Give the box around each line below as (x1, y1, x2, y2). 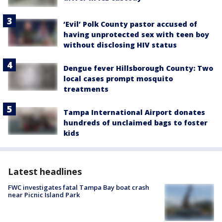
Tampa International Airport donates (63, 107, 205, 117)
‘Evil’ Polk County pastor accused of (63, 19, 197, 29)
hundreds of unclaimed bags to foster (63, 117, 208, 127)
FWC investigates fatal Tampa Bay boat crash (8, 182, 149, 192)
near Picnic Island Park (8, 190, 80, 199)
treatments (63, 84, 109, 94)
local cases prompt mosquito (63, 73, 173, 83)
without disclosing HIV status (63, 40, 177, 50)
